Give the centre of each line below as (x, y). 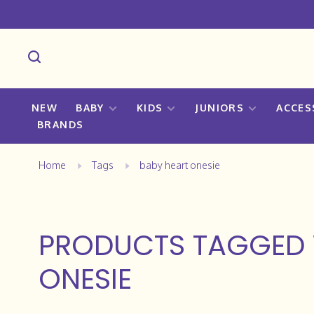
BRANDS (61, 124)
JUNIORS (220, 108)
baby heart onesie (180, 165)
